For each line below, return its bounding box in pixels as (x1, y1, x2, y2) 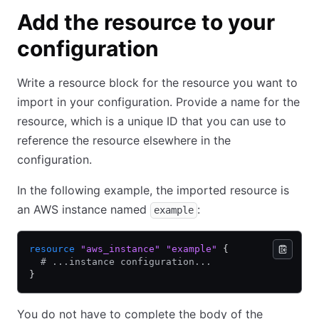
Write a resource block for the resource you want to (17, 75, 298, 90)
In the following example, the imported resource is (17, 183, 289, 197)
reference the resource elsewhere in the (17, 133, 231, 147)
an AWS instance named (17, 202, 150, 216)
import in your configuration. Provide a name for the (17, 95, 300, 109)
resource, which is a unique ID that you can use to (17, 114, 286, 128)
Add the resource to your (17, 9, 275, 35)
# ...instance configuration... (29, 256, 211, 267)
